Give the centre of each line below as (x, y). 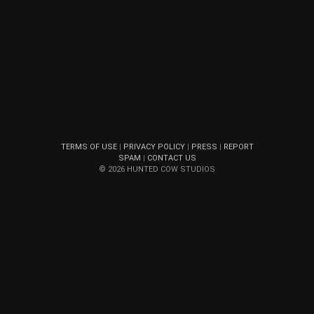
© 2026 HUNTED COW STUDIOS (157, 169)
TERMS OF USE (89, 147)
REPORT (238, 147)
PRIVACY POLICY (154, 147)
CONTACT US (171, 158)
